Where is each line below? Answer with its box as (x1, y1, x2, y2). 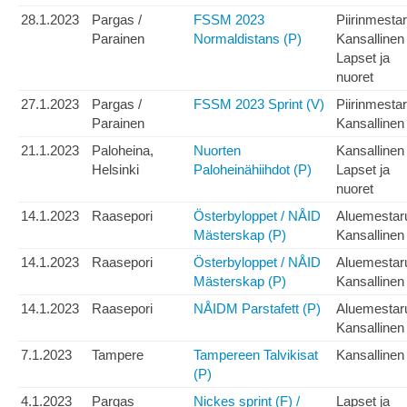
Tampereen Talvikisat (194, 347, 318, 363)
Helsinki (92, 162, 139, 178)
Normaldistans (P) (194, 31, 302, 47)
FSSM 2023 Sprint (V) (194, 96, 324, 113)
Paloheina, (92, 143, 154, 159)
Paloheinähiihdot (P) (194, 162, 312, 178)
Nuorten (194, 143, 241, 159)
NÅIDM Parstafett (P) (194, 301, 321, 317)
